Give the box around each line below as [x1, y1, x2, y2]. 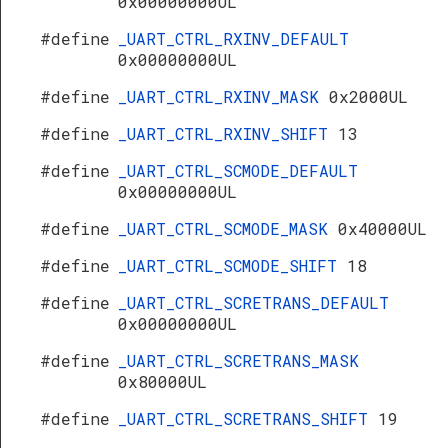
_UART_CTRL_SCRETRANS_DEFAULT [118, 292, 389, 313]
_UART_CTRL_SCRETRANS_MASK [118, 350, 359, 371]
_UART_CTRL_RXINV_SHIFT [118, 123, 338, 144]
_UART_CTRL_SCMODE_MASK [118, 218, 338, 239]
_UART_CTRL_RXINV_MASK [118, 86, 329, 107]
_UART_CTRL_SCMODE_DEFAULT [118, 160, 358, 181]
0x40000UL [338, 218, 427, 239]
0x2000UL [329, 86, 408, 107]
